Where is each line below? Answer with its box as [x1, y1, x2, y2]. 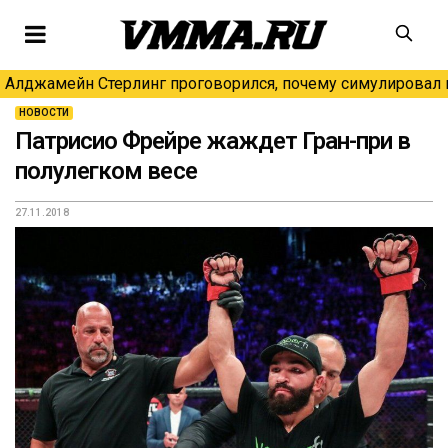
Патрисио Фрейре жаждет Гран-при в [15, 127, 411, 155]
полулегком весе [15, 157, 197, 185]
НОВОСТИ [19, 107, 69, 118]
